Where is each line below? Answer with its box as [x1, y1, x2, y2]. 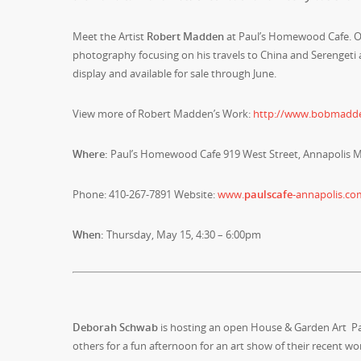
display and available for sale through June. [73, 66, 276, 81]
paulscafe [244, 187, 293, 201]
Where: [73, 147, 108, 161]
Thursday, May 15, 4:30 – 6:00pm [104, 227, 261, 242]
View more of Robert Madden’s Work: [73, 106, 253, 121]
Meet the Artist [73, 29, 147, 44]
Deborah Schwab [73, 320, 158, 334]
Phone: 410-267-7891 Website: [73, 187, 218, 201]
